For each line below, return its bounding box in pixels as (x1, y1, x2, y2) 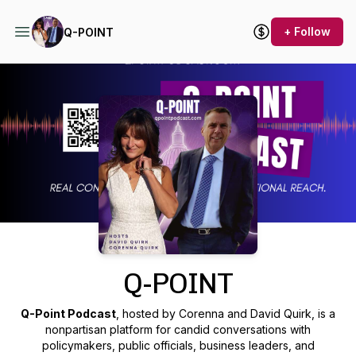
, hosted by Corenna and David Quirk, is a (116, 307, 335, 320)
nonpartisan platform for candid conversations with (45, 323, 311, 336)
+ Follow (284, 25, 331, 38)
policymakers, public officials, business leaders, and (41, 339, 315, 352)
